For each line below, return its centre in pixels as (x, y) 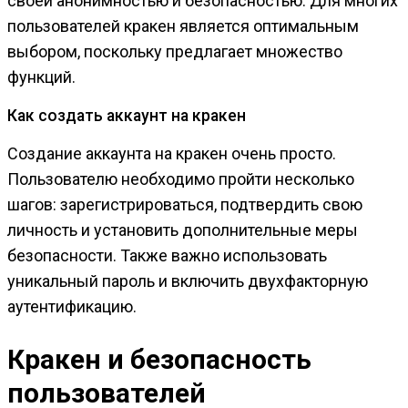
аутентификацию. (72, 306)
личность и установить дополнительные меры (183, 229)
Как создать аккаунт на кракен (127, 115)
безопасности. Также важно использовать (167, 255)
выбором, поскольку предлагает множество (175, 51)
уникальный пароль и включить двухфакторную (188, 280)
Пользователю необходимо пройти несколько (181, 178)
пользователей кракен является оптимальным (183, 25)
